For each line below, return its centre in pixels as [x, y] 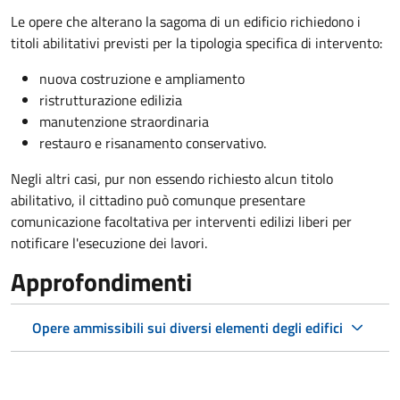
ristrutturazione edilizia [111, 100]
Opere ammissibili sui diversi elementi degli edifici [187, 328]
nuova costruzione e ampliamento [142, 79]
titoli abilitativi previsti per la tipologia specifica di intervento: [196, 43]
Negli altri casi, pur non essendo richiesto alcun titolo [172, 179]
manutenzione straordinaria [124, 122]
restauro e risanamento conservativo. [153, 143]
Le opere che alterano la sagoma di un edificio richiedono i [186, 22]
